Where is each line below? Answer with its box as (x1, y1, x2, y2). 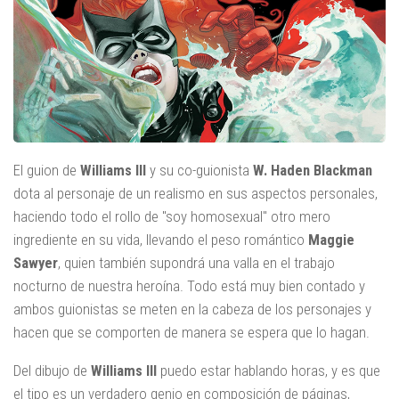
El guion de (13, 161, 80, 180)
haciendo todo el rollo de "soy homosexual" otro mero (13, 208, 330, 226)
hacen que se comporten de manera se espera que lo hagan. (13, 323, 370, 342)
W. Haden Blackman (253, 161, 372, 180)
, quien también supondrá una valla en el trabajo (58, 254, 335, 273)
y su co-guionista (146, 161, 253, 180)
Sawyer (13, 254, 58, 273)
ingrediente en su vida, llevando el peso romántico (13, 231, 308, 249)
